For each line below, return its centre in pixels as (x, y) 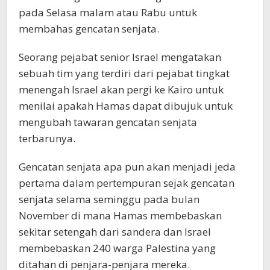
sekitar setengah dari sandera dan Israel (115, 232)
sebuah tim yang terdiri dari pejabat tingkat (124, 74)
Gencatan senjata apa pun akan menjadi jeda (127, 167)
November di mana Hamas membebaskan (120, 216)
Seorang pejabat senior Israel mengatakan (120, 57)
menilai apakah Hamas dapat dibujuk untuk (126, 106)
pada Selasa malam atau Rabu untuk (108, 13)
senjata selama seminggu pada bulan (109, 199)
